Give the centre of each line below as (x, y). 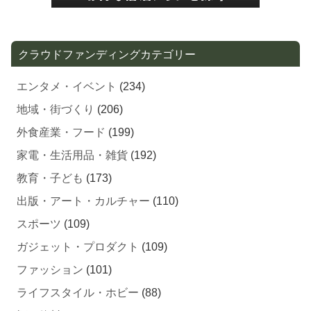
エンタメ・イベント (67, 67)
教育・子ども (50, 159)
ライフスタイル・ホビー (78, 274)
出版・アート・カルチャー (83, 182)
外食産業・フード (61, 113)
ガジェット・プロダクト (78, 228)
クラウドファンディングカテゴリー (107, 35)
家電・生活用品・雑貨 (72, 136)
